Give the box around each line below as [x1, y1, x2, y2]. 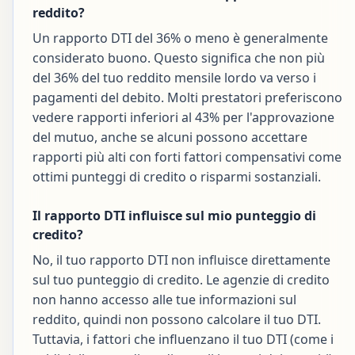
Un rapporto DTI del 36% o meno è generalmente [32, 29, 328, 47]
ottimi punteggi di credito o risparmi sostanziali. [32, 167, 321, 185]
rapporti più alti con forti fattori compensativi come [32, 147, 342, 166]
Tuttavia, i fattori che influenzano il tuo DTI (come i [32, 330, 334, 348]
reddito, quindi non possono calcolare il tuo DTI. [32, 310, 321, 328]
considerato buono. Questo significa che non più [32, 48, 325, 67]
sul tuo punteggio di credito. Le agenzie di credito [32, 270, 330, 288]
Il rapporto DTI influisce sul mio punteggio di [32, 206, 316, 224]
